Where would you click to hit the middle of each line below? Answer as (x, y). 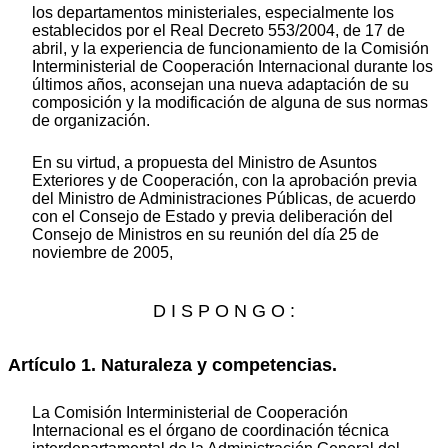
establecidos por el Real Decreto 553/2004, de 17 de (218, 31)
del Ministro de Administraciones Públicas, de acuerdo (224, 199)
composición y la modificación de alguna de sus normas (230, 103)
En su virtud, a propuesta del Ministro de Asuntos (204, 163)
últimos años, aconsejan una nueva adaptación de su (220, 85)
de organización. (91, 121)
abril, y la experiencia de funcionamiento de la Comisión (230, 49)
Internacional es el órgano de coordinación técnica (210, 430)
